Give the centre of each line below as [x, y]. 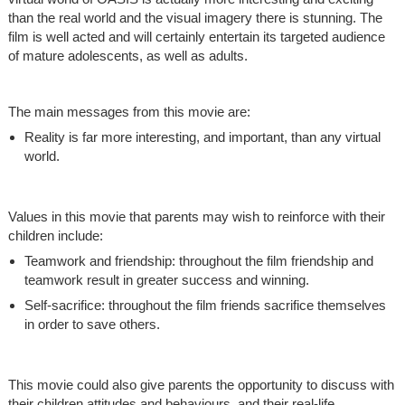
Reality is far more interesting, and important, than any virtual [202, 137]
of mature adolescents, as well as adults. [133, 55]
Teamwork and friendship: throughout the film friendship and [198, 260]
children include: [55, 235]
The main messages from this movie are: [129, 111]
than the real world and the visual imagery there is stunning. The [195, 17]
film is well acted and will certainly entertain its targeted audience [196, 36]
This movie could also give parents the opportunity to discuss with [201, 384]
